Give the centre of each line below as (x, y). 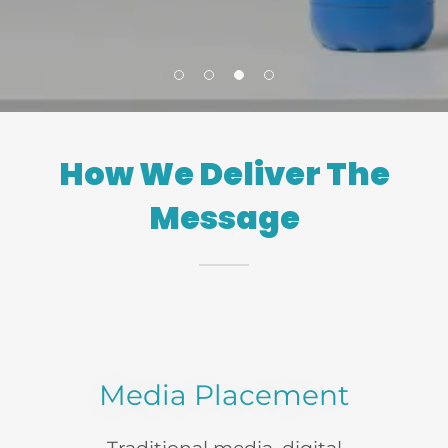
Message (224, 217)
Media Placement (224, 395)
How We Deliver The (224, 173)
